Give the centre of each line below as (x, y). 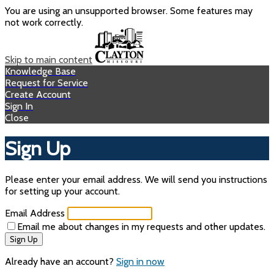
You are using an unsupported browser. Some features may (129, 11)
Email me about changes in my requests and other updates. (141, 226)
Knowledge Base (40, 71)
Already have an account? (61, 261)
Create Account (38, 94)
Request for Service (46, 83)
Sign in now (140, 261)
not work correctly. (44, 22)
